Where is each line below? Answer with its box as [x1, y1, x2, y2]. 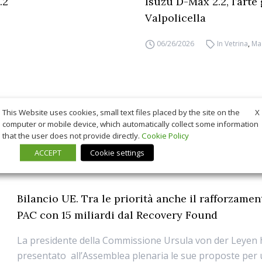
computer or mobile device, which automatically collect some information [2, 118, 258, 129]
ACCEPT [35, 147, 61, 158]
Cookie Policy [142, 130, 189, 141]
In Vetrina [217, 39, 249, 49]
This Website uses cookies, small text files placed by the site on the [2, 107, 240, 118]
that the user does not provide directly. [2, 130, 142, 141]
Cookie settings [90, 147, 144, 158]
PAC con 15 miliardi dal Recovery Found [17, 208, 218, 222]
